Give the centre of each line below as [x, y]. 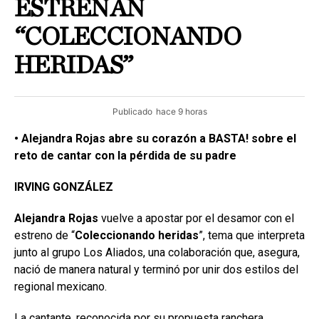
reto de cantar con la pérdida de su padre [125, 155]
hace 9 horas [181, 111]
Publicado [132, 111]
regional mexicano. [61, 286]
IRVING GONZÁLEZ [64, 187]
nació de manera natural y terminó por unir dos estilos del [156, 269]
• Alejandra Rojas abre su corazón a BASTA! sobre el [155, 138]
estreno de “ [45, 235]
